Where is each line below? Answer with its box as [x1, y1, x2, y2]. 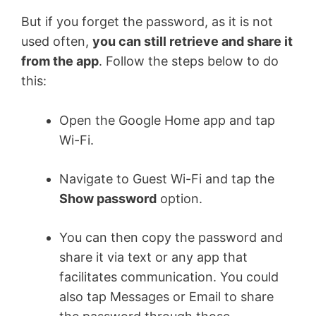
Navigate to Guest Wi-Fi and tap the [59, 171, 274, 187]
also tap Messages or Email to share [59, 289, 274, 305]
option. [157, 191, 202, 207]
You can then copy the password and [59, 230, 283, 245]
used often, [21, 33, 92, 49]
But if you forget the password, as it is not [21, 13, 273, 29]
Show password [59, 191, 157, 207]
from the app [21, 53, 99, 68]
